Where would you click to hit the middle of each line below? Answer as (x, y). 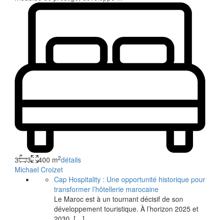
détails (71, 159)
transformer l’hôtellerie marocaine (106, 189)
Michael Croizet (39, 169)
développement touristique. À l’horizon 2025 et (126, 208)
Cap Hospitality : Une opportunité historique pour (130, 179)
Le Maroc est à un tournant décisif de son (119, 199)
